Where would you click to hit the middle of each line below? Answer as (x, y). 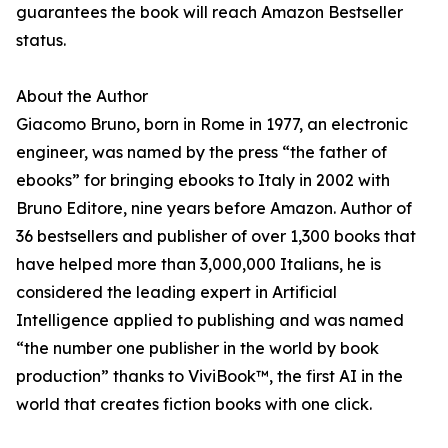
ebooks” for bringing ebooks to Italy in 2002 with (203, 180)
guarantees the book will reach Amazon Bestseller (209, 12)
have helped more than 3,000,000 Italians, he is (198, 264)
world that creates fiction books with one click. (194, 404)
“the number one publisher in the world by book (197, 348)
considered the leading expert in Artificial (176, 292)
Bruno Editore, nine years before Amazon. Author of (214, 208)
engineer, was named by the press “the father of (201, 152)
